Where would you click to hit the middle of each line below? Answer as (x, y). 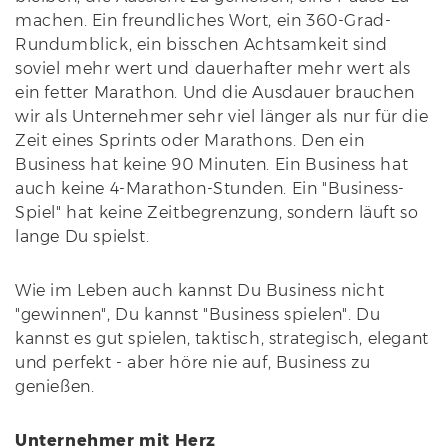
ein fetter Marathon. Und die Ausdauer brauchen (215, 92)
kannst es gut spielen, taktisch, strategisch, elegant (222, 338)
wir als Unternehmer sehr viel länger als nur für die (222, 116)
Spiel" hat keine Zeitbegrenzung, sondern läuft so (217, 212)
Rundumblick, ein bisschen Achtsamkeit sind (201, 44)
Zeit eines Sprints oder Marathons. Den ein (190, 140)
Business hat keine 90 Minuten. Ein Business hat (212, 164)
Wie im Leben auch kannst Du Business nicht (200, 290)
